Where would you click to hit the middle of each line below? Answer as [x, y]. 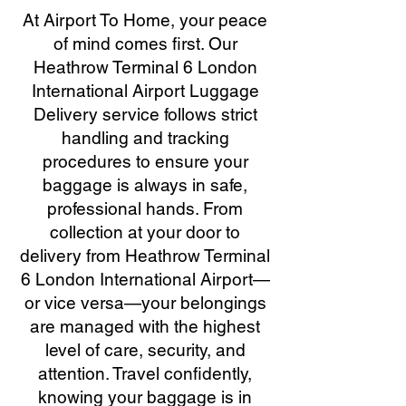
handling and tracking [145, 138]
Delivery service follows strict [145, 114]
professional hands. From [145, 208]
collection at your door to [145, 232]
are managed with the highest [145, 326]
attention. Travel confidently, [145, 373]
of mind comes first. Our [145, 43]
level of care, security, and [145, 350]
